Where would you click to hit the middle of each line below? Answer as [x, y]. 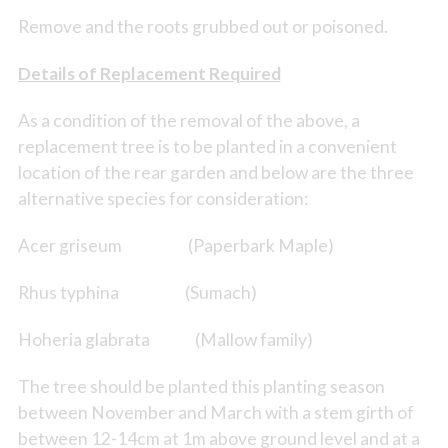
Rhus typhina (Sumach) [137, 293]
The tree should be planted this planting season [201, 387]
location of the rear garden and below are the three [215, 173]
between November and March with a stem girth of [215, 413]
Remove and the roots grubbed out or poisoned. [202, 27]
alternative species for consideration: [162, 199]
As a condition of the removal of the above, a [188, 121]
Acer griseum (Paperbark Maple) [175, 246]
